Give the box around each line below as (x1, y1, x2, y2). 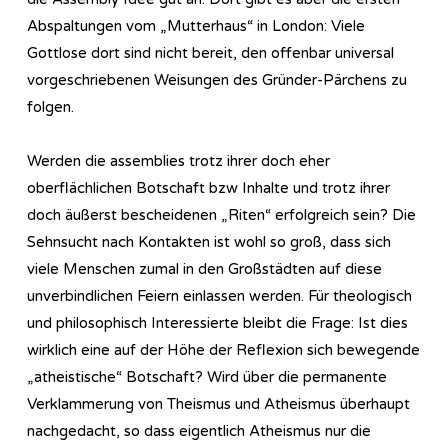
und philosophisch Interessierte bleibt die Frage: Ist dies (27, 313, 408, 332)
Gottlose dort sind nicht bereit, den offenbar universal (27, 43, 394, 62)
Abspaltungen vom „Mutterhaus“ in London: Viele (27, 16, 365, 35)
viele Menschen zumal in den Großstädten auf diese (27, 259, 382, 278)
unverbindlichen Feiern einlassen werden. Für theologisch (27, 286, 412, 305)
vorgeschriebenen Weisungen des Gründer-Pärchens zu (27, 70, 407, 89)
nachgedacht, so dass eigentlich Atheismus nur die (27, 421, 371, 440)
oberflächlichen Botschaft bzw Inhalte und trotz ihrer (27, 178, 390, 197)
